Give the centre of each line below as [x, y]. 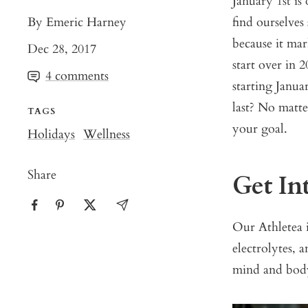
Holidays [51, 135]
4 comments [77, 76]
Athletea [280, 228]
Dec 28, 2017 [62, 49]
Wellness [107, 135]
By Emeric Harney [77, 23]
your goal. [262, 129]
